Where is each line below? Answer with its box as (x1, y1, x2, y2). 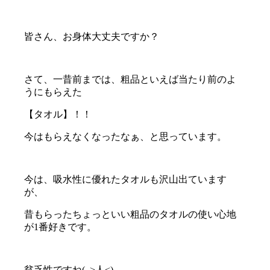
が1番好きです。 (24, 222, 97, 233)
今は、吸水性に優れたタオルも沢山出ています (24, 174, 227, 185)
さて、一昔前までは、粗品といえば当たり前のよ (24, 74, 237, 85)
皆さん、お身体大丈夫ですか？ (24, 31, 160, 42)
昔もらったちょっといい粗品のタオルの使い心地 (24, 209, 237, 220)
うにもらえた (24, 87, 83, 98)
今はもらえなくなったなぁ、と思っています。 (24, 131, 227, 142)
